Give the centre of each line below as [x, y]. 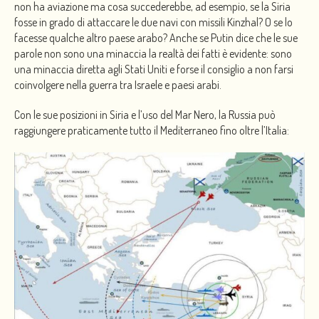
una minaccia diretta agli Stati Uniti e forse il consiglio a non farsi [154, 69]
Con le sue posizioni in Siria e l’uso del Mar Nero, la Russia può [145, 114]
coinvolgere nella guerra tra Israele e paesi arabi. [118, 84]
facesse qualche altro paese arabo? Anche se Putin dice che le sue [156, 37]
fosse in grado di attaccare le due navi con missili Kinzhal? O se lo [153, 22]
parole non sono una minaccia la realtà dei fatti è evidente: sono [153, 53]
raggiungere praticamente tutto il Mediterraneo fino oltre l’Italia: [152, 130]
